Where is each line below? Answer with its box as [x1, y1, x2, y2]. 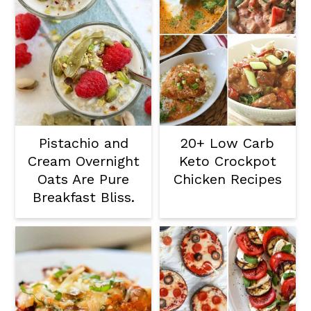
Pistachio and [38, 134, 128, 151]
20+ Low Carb [180, 134, 275, 151]
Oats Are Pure [37, 170, 130, 187]
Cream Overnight [27, 152, 140, 169]
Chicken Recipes [173, 170, 282, 187]
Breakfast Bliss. [32, 188, 135, 205]
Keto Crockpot [178, 152, 276, 169]
